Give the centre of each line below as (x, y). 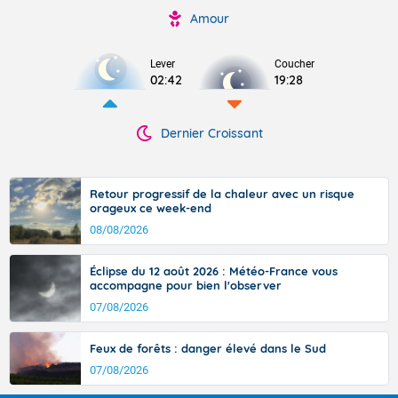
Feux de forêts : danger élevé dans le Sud (208, 348)
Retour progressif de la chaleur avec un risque (222, 194)
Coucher (295, 64)
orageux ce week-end (151, 208)
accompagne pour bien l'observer (186, 285)
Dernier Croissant (211, 133)
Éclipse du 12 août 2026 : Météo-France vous (214, 271)
